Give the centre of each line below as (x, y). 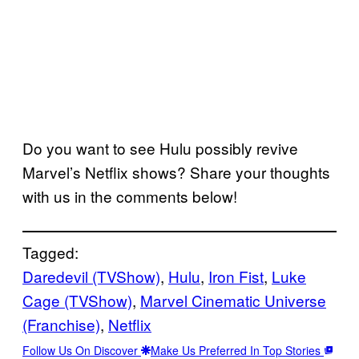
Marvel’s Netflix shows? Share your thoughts (176, 171)
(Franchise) (61, 324)
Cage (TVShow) (77, 300)
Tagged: (50, 252)
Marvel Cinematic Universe (233, 300)
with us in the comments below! (130, 196)
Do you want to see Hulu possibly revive (160, 147)
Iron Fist (236, 276)
